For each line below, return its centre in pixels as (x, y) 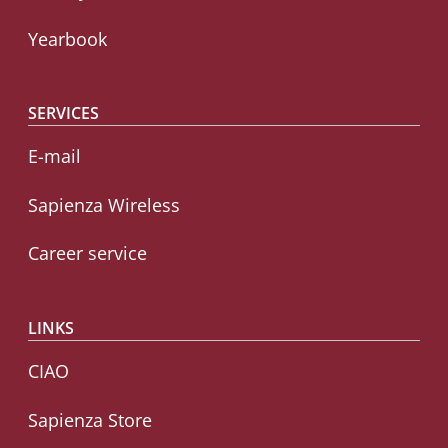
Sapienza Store (90, 419)
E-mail (54, 156)
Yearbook (67, 38)
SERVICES (63, 113)
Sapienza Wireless (104, 204)
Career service (87, 253)
